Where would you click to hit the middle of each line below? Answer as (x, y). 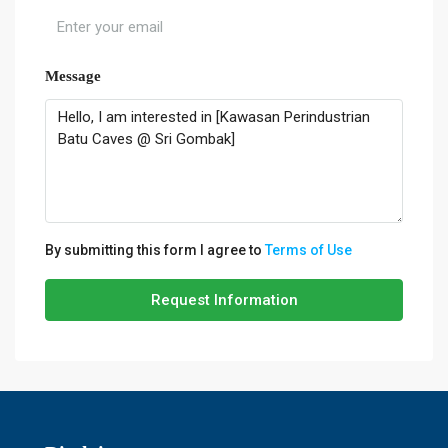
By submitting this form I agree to (155, 249)
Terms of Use (308, 249)
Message (73, 75)
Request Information (224, 299)
